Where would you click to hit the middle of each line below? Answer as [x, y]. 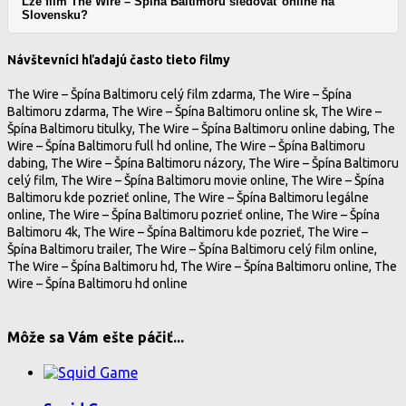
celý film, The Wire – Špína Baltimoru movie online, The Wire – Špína [196, 180]
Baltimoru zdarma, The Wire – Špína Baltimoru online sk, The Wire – [194, 111]
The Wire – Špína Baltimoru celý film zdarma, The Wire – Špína [179, 94]
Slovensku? [55, 15]
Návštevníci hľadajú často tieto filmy [119, 60]
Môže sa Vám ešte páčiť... [96, 338]
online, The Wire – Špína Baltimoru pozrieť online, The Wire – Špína [193, 214]
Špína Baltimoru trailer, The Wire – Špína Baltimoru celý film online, [192, 249]
